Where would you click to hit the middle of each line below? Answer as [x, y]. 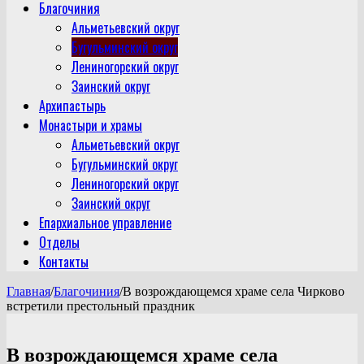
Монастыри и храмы [91, 125]
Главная [28, 291]
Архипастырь [72, 105]
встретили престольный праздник [101, 305]
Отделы [59, 242]
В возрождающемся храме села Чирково [234, 291]
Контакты [64, 261]
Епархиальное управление [105, 222]
